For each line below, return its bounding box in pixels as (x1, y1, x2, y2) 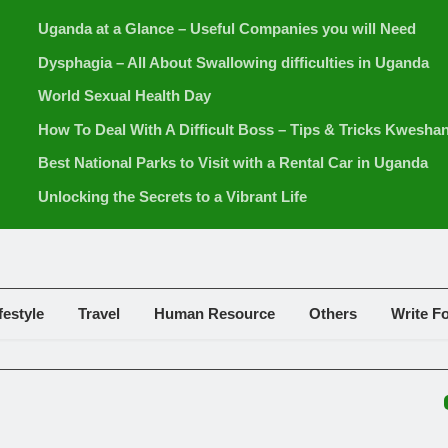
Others (309, 305, 357, 323)
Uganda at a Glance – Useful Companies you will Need (38, 20, 416, 38)
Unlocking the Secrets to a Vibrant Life (38, 187, 307, 205)
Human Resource (154, 305, 275, 323)
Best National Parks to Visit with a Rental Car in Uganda (38, 154, 428, 172)
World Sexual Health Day (38, 87, 211, 105)
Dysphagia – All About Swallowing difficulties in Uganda (38, 53, 429, 71)
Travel (78, 305, 120, 323)
